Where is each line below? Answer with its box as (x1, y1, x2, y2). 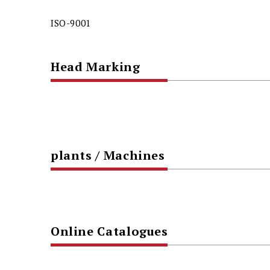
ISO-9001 (50, 17, 91, 30)
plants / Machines (50, 147, 165, 164)
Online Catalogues (50, 222, 168, 239)
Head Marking (50, 58, 140, 75)
